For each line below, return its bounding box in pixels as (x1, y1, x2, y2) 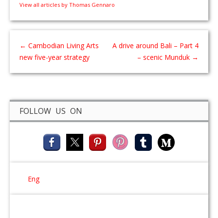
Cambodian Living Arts (26, 41, 99, 50)
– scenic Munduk (137, 53, 192, 62)
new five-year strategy (19, 53, 90, 62)
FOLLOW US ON (19, 106, 82, 116)
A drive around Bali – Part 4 (112, 41, 199, 50)
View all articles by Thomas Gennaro (19, 1, 115, 8)
